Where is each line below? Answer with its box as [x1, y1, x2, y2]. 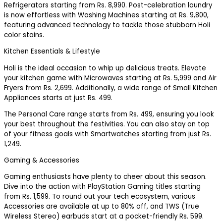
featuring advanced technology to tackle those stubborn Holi [4, 20, 210, 30]
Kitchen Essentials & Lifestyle [4, 47, 100, 56]
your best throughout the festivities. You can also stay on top [4, 119, 210, 129]
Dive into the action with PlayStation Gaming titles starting [4, 182, 201, 192]
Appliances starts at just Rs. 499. [4, 93, 112, 103]
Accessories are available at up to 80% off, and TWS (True [4, 202, 199, 212]
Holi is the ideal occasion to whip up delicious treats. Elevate [4, 63, 206, 73]
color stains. [4, 30, 44, 40]
